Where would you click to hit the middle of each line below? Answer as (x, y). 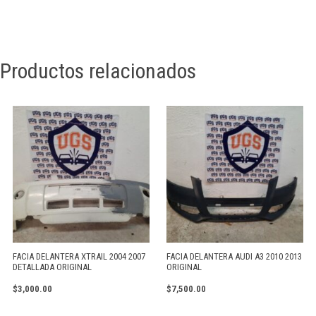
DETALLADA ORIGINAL (52, 267)
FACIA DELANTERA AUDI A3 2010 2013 (234, 257)
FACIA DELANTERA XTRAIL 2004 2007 (79, 257)
